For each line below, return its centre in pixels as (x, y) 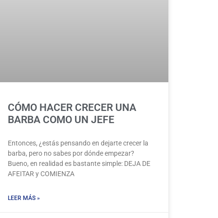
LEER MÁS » (24, 198)
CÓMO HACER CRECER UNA (72, 108)
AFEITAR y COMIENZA (41, 174)
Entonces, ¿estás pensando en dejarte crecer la (78, 143)
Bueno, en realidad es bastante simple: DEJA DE (79, 164)
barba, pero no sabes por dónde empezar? (71, 154)
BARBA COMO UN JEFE (61, 120)
